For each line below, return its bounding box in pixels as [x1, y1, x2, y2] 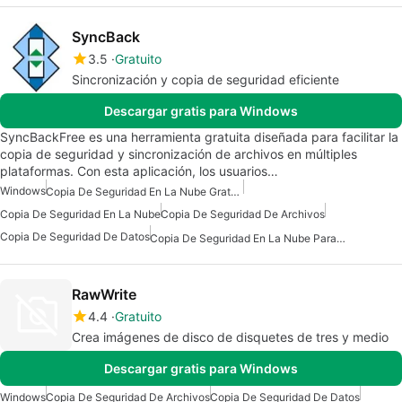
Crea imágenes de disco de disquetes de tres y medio [72, 328, 389, 345]
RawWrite [72, 284, 136, 303]
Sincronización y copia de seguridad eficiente [72, 72, 339, 88]
